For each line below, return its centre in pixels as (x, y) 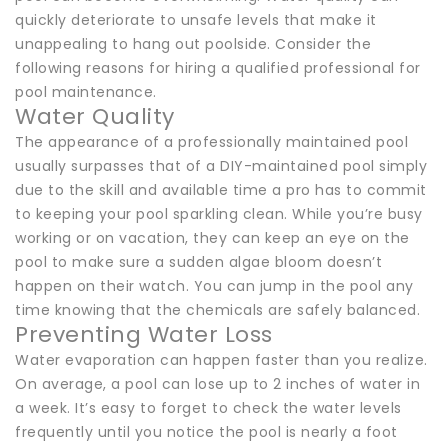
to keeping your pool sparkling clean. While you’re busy (219, 213)
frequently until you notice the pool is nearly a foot (206, 431)
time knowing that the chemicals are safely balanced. (217, 309)
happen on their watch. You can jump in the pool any (214, 285)
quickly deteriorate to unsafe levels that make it (196, 19)
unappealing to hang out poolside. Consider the (193, 43)
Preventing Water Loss (144, 334)
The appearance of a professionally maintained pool (211, 141)
